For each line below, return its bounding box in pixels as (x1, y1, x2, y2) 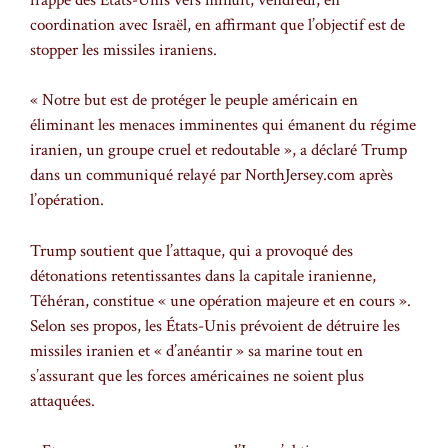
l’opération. (30, 189, 104, 212)
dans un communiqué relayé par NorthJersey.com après (30, 164, 393, 187)
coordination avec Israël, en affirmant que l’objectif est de (30, 13, 405, 36)
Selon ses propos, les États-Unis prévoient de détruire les (30, 314, 400, 337)
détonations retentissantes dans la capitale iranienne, (30, 264, 376, 287)
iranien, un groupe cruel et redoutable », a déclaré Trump (30, 139, 407, 162)
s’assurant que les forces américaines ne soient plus (30, 364, 364, 387)
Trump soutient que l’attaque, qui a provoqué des (30, 239, 353, 262)
